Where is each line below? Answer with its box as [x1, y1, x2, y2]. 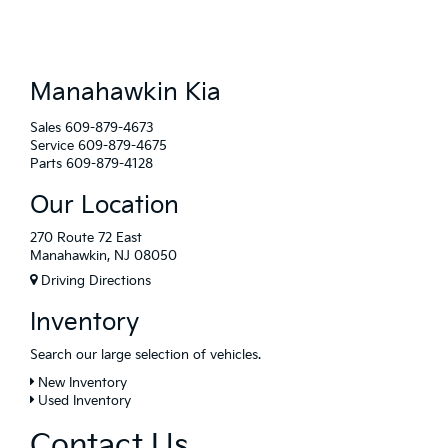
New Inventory [34, 374, 127, 391]
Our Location [30, 191, 179, 220]
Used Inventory [34, 392, 131, 409]
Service [30, 138, 74, 154]
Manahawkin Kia [30, 78, 221, 107]
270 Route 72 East [30, 230, 142, 246]
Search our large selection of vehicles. [30, 346, 261, 363]
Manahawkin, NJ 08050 [30, 248, 177, 264]
